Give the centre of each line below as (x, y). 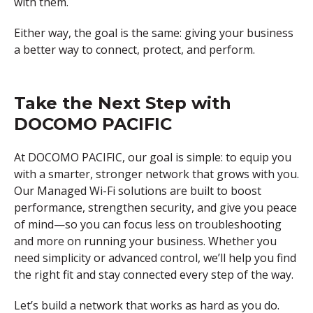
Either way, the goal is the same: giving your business (154, 32)
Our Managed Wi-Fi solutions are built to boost (138, 190)
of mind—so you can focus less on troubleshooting (148, 224)
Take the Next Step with (123, 103)
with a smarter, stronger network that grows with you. (156, 174)
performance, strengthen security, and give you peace (155, 207)
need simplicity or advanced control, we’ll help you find (155, 257)
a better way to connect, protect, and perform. (134, 49)
